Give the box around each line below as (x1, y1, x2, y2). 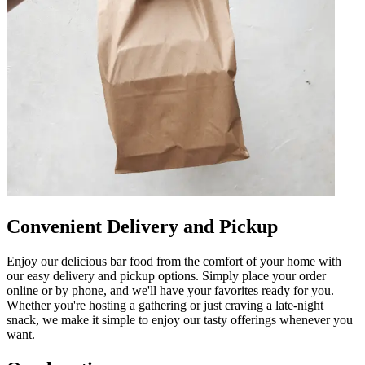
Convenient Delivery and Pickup (7, 215, 278, 237)
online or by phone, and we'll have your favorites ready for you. (7, 283, 334, 297)
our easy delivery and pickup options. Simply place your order (7, 268, 326, 283)
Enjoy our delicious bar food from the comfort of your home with (7, 253, 341, 268)
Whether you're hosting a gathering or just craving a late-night (7, 297, 323, 312)
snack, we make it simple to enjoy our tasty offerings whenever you (7, 312, 353, 327)
